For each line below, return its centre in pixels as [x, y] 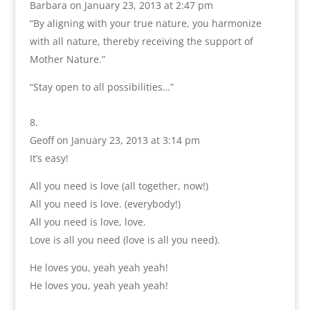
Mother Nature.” [67, 60]
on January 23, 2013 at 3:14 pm [128, 140]
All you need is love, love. [88, 222]
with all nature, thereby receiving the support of [141, 42]
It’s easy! [49, 158]
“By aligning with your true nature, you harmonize [145, 24]
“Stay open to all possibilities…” [101, 87]
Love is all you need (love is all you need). [125, 240]
